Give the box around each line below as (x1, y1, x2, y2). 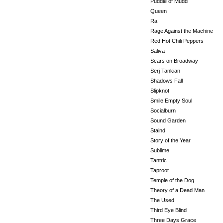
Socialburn (150, 108, 176, 113)
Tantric (150, 157, 167, 163)
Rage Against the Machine (150, 28, 213, 34)
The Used (150, 197, 174, 203)
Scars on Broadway (150, 58, 198, 64)
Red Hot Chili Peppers (150, 38, 204, 44)
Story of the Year (150, 137, 191, 143)
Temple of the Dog (150, 177, 194, 183)
